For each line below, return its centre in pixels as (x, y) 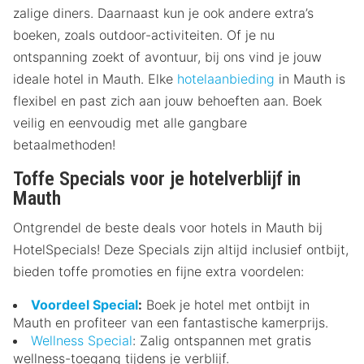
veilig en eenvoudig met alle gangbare (130, 122)
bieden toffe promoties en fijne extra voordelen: (158, 271)
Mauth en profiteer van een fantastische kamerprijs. (171, 322)
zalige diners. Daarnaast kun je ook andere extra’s (163, 13)
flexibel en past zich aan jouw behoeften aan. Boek (167, 100)
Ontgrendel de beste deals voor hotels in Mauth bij (168, 227)
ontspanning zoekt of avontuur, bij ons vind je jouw (167, 56)
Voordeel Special (84, 304)
